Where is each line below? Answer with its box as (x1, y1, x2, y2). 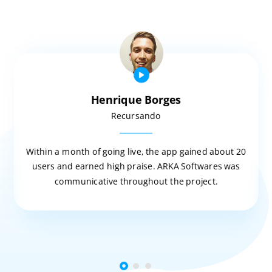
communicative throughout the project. (54, 174, 218, 187)
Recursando (111, 109, 161, 121)
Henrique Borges (90, 92, 182, 107)
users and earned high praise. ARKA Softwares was (32, 160, 240, 172)
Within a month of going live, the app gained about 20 (25, 145, 246, 158)
